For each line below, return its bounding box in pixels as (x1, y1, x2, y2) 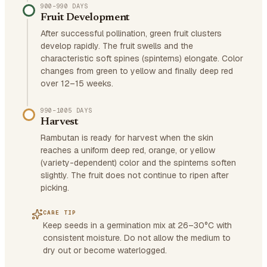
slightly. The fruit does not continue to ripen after (41, 170, 229, 181)
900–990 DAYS (41, 2, 88, 10)
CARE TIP (43, 209, 76, 216)
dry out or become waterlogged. (43, 245, 167, 256)
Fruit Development (41, 13, 130, 23)
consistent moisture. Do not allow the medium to (43, 232, 231, 243)
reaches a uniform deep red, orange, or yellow (41, 145, 215, 156)
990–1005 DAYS (41, 106, 92, 114)
